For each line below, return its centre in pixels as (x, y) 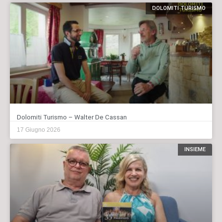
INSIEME (195, 150)
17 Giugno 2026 (39, 130)
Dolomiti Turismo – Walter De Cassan (72, 117)
